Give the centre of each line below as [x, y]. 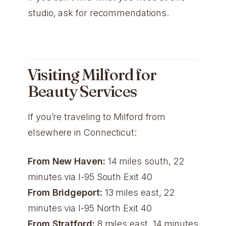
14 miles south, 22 [145, 161]
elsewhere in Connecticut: [82, 133]
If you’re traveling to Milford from [97, 117]
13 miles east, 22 [138, 192]
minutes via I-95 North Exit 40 [90, 208]
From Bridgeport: [65, 192]
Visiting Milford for [92, 75]
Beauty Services [82, 91]
